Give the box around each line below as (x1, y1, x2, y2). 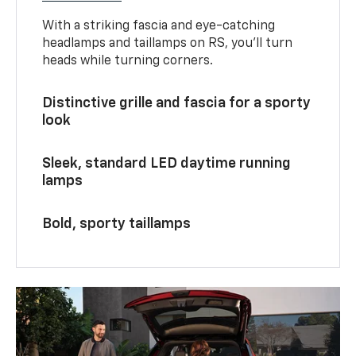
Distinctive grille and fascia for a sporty (42, 95, 311, 110)
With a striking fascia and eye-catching (42, 19, 276, 33)
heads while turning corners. (42, 54, 214, 68)
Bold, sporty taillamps (42, 216, 192, 231)
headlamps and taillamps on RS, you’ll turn (42, 37, 293, 50)
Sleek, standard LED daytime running (42, 156, 292, 171)
